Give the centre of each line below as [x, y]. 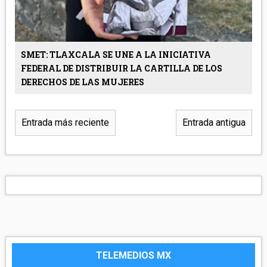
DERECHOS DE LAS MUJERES [82, 82]
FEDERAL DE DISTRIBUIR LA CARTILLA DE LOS [121, 68]
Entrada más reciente [65, 122]
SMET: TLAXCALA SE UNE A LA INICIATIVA [116, 54]
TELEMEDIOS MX [133, 255]
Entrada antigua [214, 122]
